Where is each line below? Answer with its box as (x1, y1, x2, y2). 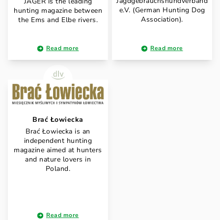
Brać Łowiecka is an (26, 127, 90, 137)
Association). (141, 15, 183, 25)
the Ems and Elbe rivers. (18, 15, 98, 25)
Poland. (45, 164, 71, 174)
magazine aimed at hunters (14, 145, 102, 155)
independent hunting (24, 136, 92, 146)
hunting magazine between (14, 5, 102, 15)
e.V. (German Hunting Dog (119, 5, 205, 15)
